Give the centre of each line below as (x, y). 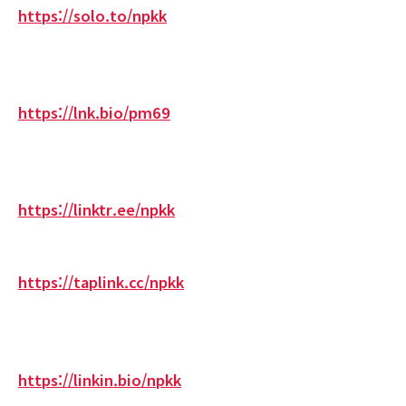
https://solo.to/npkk (92, 15)
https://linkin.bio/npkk (100, 379)
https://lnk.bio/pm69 (94, 112)
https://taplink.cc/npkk (101, 282)
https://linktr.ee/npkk (97, 210)
